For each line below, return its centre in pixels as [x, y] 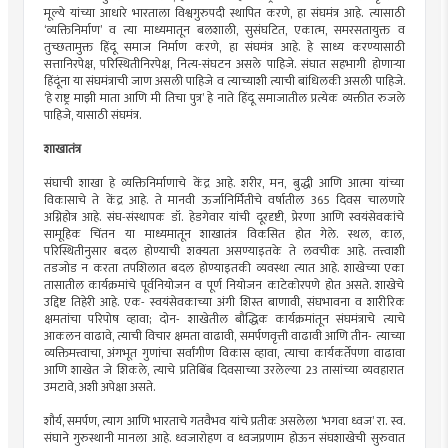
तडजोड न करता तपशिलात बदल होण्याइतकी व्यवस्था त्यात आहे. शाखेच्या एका [224, 268]
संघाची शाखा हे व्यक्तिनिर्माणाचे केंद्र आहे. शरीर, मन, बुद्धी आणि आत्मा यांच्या [224, 183]
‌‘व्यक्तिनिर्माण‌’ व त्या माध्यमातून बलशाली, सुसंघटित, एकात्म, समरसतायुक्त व [224, 30]
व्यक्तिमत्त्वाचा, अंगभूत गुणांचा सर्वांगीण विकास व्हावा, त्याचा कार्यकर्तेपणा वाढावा [224, 353]
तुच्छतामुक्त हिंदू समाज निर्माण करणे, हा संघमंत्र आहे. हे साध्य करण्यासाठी [224, 47]
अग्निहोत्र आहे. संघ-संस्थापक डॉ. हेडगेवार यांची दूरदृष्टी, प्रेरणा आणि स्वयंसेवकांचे [224, 217]
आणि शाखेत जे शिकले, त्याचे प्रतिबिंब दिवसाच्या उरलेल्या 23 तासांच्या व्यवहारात [224, 370]
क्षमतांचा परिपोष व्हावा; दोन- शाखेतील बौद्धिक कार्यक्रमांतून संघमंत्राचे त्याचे [224, 319]
